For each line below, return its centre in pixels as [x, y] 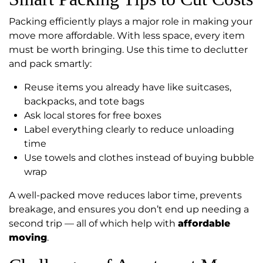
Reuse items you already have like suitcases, [128, 87]
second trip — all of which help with [93, 224]
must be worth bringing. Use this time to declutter [128, 50]
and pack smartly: [50, 64]
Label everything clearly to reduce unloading [129, 130]
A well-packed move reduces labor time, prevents [125, 195]
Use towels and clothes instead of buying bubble [139, 158]
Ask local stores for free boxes [93, 116]
